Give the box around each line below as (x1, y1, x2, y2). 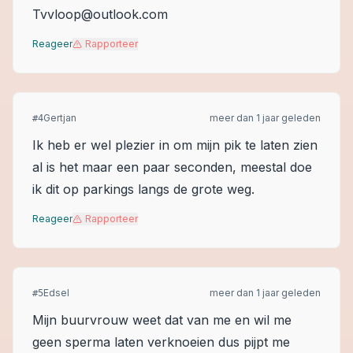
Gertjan (43, 112, 76, 124)
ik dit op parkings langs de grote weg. (32, 181, 255, 197)
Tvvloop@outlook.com (32, 6, 168, 22)
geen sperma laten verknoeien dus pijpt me (32, 334, 290, 350)
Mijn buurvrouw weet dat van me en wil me (32, 312, 292, 328)
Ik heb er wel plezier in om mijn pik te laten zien (32, 137, 318, 153)
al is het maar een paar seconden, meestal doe (32, 159, 312, 175)
